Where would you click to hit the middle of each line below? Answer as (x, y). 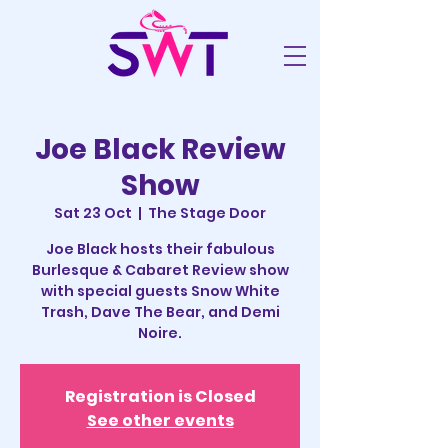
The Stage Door (207, 213)
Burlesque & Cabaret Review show (160, 270)
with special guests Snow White (160, 291)
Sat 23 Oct (93, 213)
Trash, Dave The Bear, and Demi (160, 312)
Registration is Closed (160, 396)
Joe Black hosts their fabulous (160, 249)
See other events (160, 420)
